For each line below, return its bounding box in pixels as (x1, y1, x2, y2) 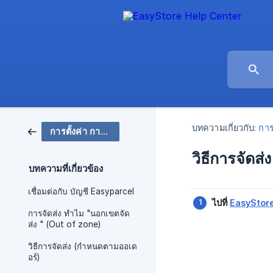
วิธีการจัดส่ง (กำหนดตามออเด (28, 241, 137, 251)
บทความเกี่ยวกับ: (192, 122, 257, 133)
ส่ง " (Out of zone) (28, 219, 101, 229)
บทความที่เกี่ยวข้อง (29, 163, 103, 174)
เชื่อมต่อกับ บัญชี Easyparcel (28, 186, 134, 196)
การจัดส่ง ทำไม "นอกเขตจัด (28, 208, 130, 218)
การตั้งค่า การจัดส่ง (100, 126, 108, 136)
